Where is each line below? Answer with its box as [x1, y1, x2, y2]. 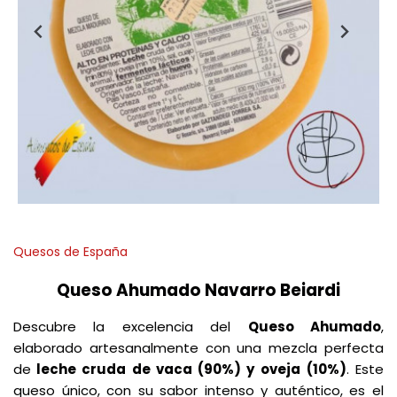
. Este [346, 360, 385, 378]
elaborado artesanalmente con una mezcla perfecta [13, 339, 384, 357]
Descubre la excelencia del [13, 317, 248, 336]
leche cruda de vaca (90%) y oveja [31, 360, 300, 378]
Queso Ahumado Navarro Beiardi [57, 278, 340, 302]
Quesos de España [13, 243, 128, 261]
